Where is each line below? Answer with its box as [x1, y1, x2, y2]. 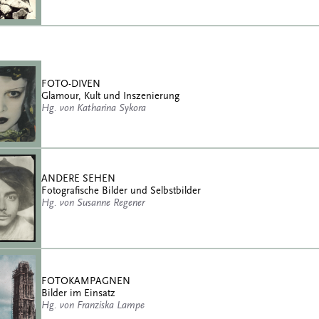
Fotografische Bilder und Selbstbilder [41, 184, 201, 197]
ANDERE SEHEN [41, 172, 115, 185]
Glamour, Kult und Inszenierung [41, 90, 179, 103]
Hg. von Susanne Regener [41, 197, 145, 209]
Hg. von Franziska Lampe [41, 299, 145, 312]
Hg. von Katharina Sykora [41, 102, 146, 115]
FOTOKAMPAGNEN [41, 275, 130, 288]
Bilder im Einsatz [41, 287, 115, 300]
